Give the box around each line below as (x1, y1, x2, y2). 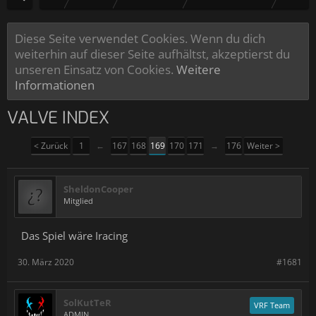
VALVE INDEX (7, 107, 109, 129)
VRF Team (254, 300, 290, 310)
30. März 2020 (18, 256, 74, 268)
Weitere (176, 61, 221, 78)
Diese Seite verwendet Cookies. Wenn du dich (15, 30, 265, 47)
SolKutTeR (63, 296, 111, 309)
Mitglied (63, 195, 93, 206)
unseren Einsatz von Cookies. (15, 61, 176, 78)
